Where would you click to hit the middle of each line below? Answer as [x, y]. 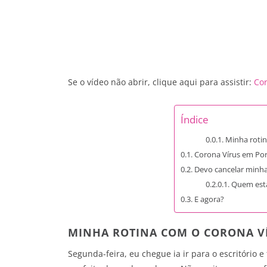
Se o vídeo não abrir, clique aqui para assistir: [161, 82]
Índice [195, 120]
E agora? [209, 199]
